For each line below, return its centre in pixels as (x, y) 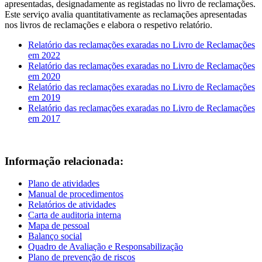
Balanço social (55, 236)
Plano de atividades (64, 184)
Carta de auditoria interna (75, 215)
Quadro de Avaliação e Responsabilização (106, 247)
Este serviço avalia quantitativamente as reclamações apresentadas (126, 14)
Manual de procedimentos (76, 194)
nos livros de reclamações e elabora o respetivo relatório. (108, 25)
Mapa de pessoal (59, 226)
